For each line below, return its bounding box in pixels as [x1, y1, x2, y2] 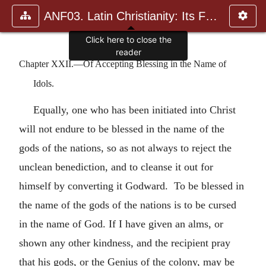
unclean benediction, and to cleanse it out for [19, 160, 213, 173]
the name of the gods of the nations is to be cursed [19, 198, 236, 211]
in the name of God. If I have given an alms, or [19, 217, 223, 230]
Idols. [33, 78, 54, 88]
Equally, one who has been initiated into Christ [33, 103, 236, 116]
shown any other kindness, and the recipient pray [19, 236, 230, 249]
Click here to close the [85, 34, 172, 45]
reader [115, 47, 141, 58]
